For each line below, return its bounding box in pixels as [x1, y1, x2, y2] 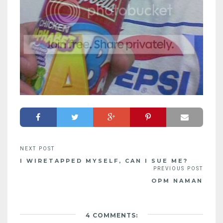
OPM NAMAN [151, 177, 203, 184]
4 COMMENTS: [85, 212, 138, 219]
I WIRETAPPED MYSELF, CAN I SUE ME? [20, 157, 188, 164]
